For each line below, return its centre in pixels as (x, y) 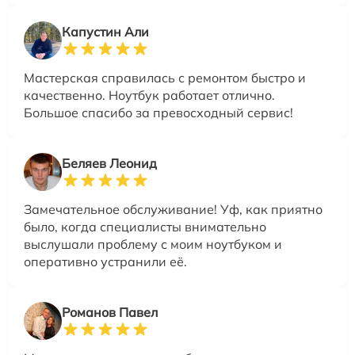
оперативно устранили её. (105, 261)
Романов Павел (110, 312)
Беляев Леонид (109, 163)
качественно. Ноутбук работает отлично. (149, 95)
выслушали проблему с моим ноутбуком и (153, 244)
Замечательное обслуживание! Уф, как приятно (173, 209)
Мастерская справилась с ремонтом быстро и (165, 77)
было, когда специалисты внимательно (145, 226)
